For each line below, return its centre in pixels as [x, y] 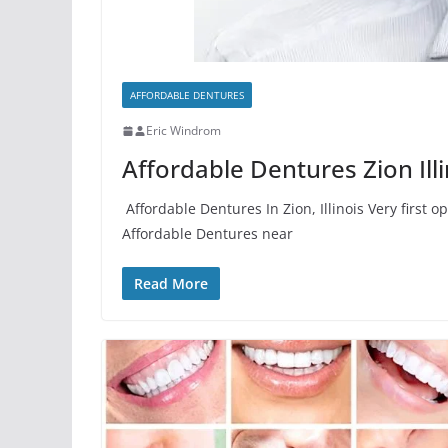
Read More [171, 283]
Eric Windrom [183, 130]
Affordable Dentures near [207, 233]
